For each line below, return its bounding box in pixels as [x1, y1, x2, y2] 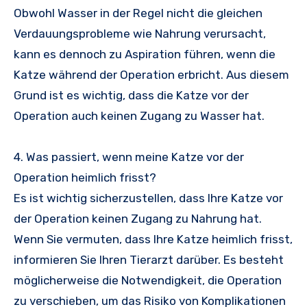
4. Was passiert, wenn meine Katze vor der [14, 149, 244, 164]
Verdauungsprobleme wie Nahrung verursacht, [14, 26, 266, 40]
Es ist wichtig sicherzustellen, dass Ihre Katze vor [14, 191, 283, 205]
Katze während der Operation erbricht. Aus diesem [14, 67, 289, 82]
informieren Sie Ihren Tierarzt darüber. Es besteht [14, 252, 284, 267]
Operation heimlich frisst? [14, 170, 156, 184]
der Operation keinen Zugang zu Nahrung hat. [14, 211, 262, 225]
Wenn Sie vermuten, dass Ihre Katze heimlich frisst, [14, 232, 293, 246]
